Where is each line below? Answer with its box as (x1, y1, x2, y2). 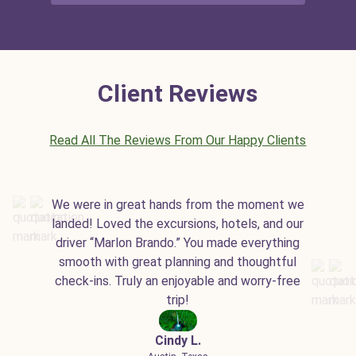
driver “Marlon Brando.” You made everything (56, 235, 300, 250)
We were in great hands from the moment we (52, 197, 304, 212)
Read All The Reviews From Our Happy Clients (49, 133, 307, 148)
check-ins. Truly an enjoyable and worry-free (55, 273, 301, 288)
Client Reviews (98, 79, 258, 107)
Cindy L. (155, 332, 201, 348)
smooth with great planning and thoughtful (59, 254, 297, 269)
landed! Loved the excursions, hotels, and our (52, 216, 304, 231)
